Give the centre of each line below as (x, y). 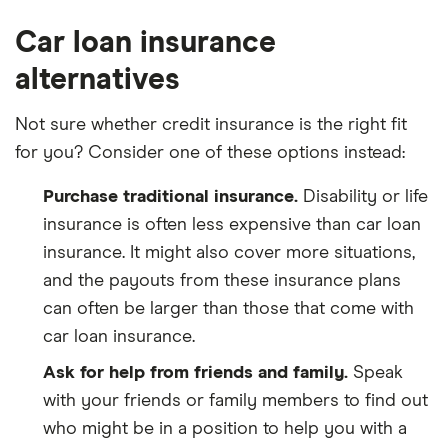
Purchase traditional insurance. (170, 196)
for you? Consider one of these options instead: (210, 152)
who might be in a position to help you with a (225, 428)
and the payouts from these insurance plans (222, 280)
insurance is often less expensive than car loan (232, 224)
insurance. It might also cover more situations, (229, 252)
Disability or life (363, 196)
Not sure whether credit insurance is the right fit (211, 124)
